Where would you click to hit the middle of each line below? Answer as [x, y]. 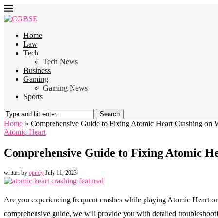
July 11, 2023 [61, 173]
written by [16, 173]
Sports [33, 97]
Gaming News [65, 88]
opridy [36, 173]
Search [110, 114]
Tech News [60, 62]
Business [37, 70]
